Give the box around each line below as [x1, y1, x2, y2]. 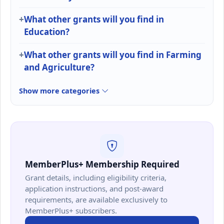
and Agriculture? [24, 61, 94, 73]
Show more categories [19, 86, 101, 96]
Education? [24, 26, 69, 38]
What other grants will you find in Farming [24, 49, 201, 61]
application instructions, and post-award [25, 183, 163, 194]
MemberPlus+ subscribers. [25, 205, 117, 216]
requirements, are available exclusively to [25, 194, 167, 205]
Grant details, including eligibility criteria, [25, 172, 166, 183]
